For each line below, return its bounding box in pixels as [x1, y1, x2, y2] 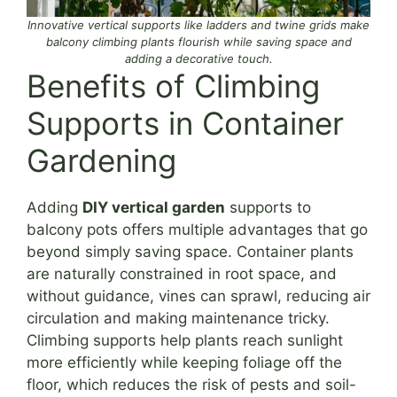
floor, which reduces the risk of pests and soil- [27, 376, 356, 394]
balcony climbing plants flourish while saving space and [45, 35, 352, 50]
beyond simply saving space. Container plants [27, 243, 354, 261]
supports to [225, 198, 311, 217]
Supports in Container [27, 105, 344, 143]
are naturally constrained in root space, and [27, 265, 337, 284]
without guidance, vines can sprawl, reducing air [27, 287, 370, 306]
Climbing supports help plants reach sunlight [27, 331, 343, 350]
